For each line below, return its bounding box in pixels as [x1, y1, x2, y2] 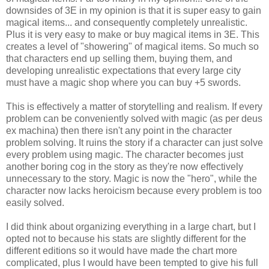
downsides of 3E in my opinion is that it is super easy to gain [6, 5, 261, 16]
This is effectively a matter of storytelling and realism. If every [6, 101, 262, 112]
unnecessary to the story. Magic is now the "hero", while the [6, 174, 257, 184]
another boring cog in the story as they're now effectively [6, 162, 243, 172]
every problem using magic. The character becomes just [6, 150, 243, 160]
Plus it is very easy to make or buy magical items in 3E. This [6, 29, 259, 40]
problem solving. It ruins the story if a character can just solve [6, 138, 263, 148]
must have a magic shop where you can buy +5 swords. [6, 77, 241, 88]
